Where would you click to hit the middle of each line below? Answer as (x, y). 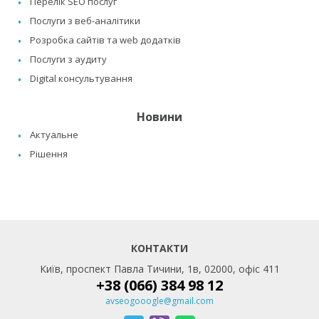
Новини (159, 117)
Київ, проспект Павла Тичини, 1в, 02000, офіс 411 (159, 269)
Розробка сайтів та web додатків (105, 40)
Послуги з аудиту (68, 59)
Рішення (49, 154)
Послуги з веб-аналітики (85, 21)
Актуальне (54, 135)
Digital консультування (81, 79)
